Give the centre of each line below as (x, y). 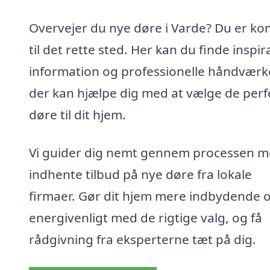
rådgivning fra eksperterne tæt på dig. (143, 240)
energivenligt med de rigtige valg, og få (146, 218)
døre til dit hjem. (77, 114)
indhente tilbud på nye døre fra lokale (140, 174)
